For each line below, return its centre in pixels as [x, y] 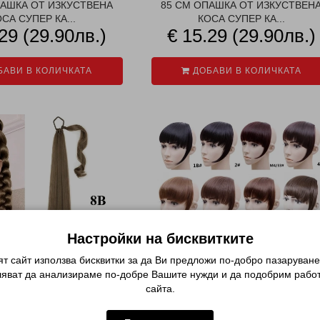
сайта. [160, 289]
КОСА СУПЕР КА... [241, 18]
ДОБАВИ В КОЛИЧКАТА [245, 70]
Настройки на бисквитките [160, 239]
